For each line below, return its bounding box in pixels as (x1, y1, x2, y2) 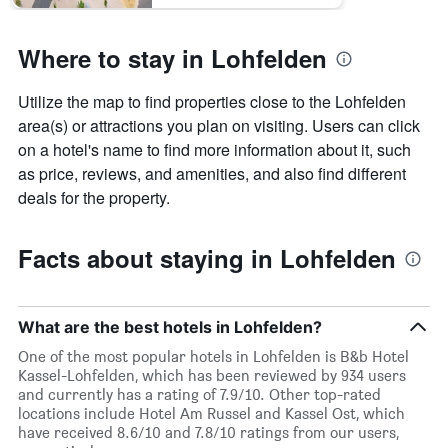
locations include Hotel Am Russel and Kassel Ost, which (18, 404, 405, 424)
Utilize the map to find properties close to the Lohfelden (18, 90, 406, 114)
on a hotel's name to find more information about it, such (18, 138, 411, 162)
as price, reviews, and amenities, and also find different (18, 162, 406, 186)
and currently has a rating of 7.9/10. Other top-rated (18, 385, 381, 405)
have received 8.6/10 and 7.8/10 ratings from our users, (18, 423, 399, 443)
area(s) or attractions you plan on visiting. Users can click (18, 114, 420, 138)
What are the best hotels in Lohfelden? (18, 317, 322, 338)
